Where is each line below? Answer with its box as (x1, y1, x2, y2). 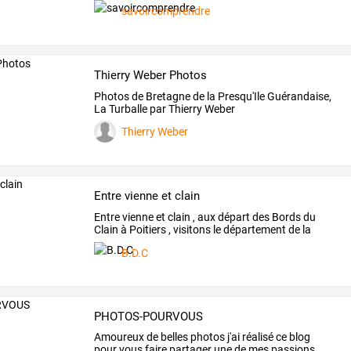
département (221, 223, 287, 236)
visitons (171, 223, 212, 236)
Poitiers (127, 223, 167, 236)
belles (158, 331, 189, 344)
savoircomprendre (121, 4, 211, 17)
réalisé (240, 331, 274, 344)
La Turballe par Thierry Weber (94, 102, 236, 115)
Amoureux (94, 331, 145, 344)
